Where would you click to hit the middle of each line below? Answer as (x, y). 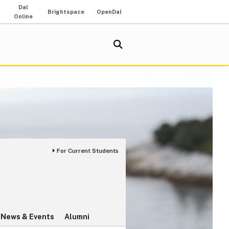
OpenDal (109, 12)
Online (23, 16)
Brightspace (66, 12)
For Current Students (88, 151)
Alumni (77, 217)
